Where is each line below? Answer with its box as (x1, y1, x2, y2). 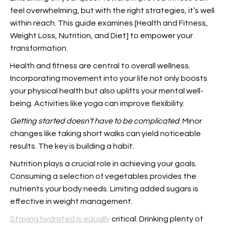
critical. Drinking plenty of (110, 215, 203, 223)
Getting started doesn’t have (10, 117, 113, 125)
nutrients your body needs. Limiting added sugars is (10, 185, 198, 193)
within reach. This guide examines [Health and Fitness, (10, 19, 208, 27)
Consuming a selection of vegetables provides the (10, 172, 196, 180)
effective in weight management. (10, 197, 133, 205)
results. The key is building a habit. (10, 142, 134, 150)
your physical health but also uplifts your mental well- (10, 87, 203, 95)
